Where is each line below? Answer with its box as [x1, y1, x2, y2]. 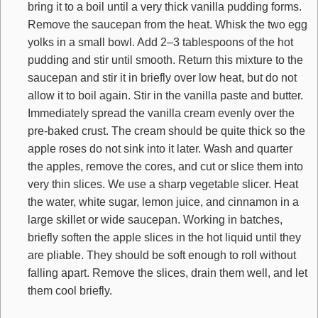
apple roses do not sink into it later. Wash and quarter [28, 143, 292, 155]
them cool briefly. [28, 285, 112, 297]
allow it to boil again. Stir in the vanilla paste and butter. [28, 89, 303, 102]
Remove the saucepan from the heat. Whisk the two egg [28, 18, 307, 31]
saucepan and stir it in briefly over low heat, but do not [28, 72, 297, 84]
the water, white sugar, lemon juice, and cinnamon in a [28, 196, 299, 208]
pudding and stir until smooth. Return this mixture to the [28, 54, 303, 66]
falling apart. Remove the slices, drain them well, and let [28, 267, 307, 279]
